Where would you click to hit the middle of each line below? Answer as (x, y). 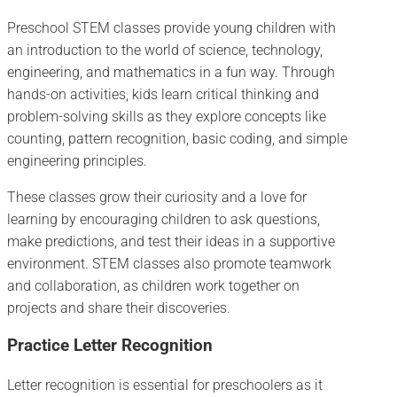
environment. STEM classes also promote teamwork (169, 263)
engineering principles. (77, 160)
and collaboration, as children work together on (153, 285)
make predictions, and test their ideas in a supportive (171, 241)
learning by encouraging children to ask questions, (163, 219)
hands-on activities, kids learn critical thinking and (163, 94)
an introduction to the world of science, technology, (165, 50)
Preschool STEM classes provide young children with (171, 27)
